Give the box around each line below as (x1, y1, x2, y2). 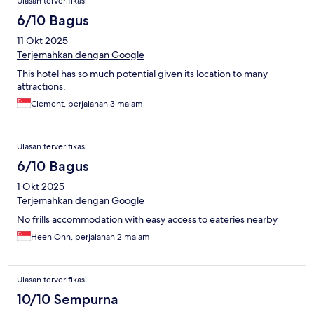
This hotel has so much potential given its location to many (17, 67, 268, 81)
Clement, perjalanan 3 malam (31, 98, 143, 110)
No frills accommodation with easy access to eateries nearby (17, 213, 278, 226)
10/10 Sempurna (17, 291, 118, 308)
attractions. (17, 80, 66, 93)
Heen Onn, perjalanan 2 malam (31, 231, 150, 243)
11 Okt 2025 (17, 34, 68, 48)
